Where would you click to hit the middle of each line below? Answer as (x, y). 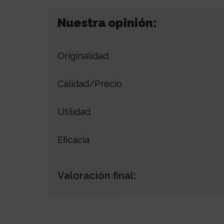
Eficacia (73, 140)
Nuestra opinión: (107, 22)
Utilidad (74, 112)
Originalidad (83, 56)
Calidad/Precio (90, 84)
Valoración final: (97, 175)
